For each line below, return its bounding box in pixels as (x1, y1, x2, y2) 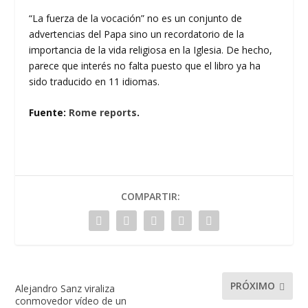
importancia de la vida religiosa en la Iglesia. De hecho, (29, 43, 273, 56)
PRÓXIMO (230, 279, 275, 293)
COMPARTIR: (121, 189, 180, 203)
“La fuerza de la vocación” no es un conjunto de (29, 11, 243, 25)
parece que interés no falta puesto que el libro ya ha (29, 58, 261, 72)
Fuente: (29, 105, 69, 119)
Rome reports (69, 105, 137, 119)
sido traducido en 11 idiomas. (29, 74, 160, 88)
